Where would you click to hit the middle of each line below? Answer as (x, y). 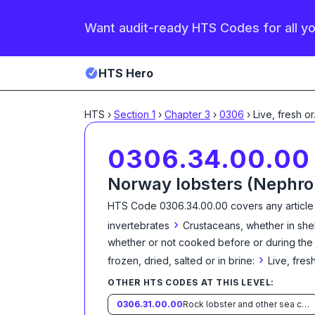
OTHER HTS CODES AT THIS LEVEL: (191, 282)
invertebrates (139, 225)
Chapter (185, 114)
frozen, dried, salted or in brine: (181, 261)
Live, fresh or (283, 114)
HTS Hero (126, 73)
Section (133, 114)
